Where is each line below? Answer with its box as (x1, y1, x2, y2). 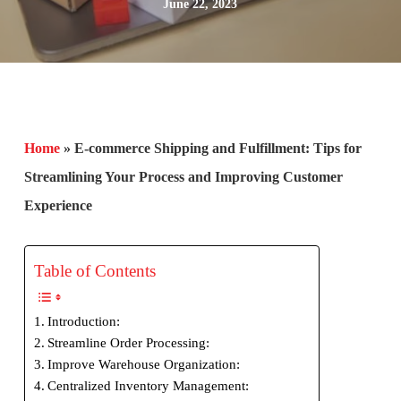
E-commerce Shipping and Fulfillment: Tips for (73, 141, 362, 156)
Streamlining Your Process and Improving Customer (23, 169, 343, 184)
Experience (23, 198, 92, 213)
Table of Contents (33, 260, 156, 280)
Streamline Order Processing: (47, 335, 213, 350)
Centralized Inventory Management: (47, 378, 252, 393)
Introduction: (47, 313, 120, 328)
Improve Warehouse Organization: (47, 356, 243, 371)
